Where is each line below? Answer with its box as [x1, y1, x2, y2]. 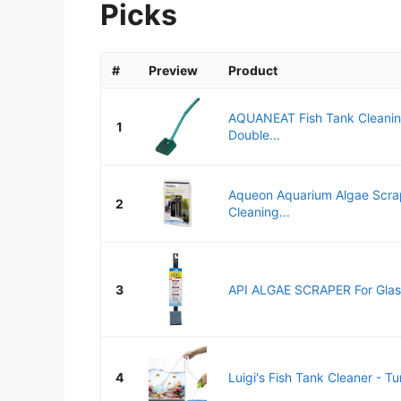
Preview [149, 63, 198, 79]
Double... [228, 127, 280, 143]
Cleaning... [228, 204, 290, 220]
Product [228, 63, 277, 79]
